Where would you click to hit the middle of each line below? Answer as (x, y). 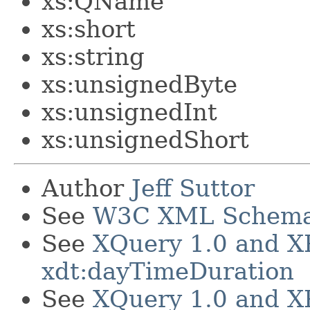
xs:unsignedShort (145, 139)
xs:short (89, 29)
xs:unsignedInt (129, 112)
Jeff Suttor (193, 188)
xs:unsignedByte (139, 84)
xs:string (93, 56)
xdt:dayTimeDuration (168, 271)
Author (86, 188)
